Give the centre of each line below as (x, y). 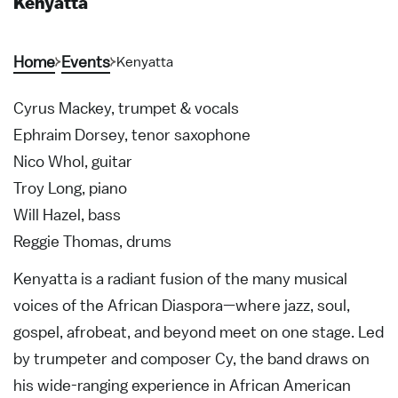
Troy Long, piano (70, 188)
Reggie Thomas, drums (92, 242)
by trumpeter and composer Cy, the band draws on (191, 359)
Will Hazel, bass (67, 215)
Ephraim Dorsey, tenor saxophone (132, 135)
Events (86, 62)
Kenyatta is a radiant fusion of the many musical (180, 279)
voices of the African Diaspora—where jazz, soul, (182, 306)
